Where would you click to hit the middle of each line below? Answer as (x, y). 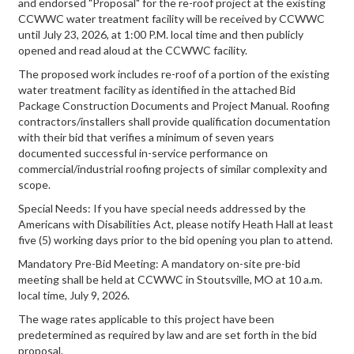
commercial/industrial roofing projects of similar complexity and (173, 169)
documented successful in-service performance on (143, 153)
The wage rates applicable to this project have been (146, 319)
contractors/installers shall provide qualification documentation (174, 121)
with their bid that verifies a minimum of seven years (146, 137)
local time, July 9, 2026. (74, 295)
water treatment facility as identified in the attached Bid (157, 90)
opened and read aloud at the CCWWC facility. (133, 50)
